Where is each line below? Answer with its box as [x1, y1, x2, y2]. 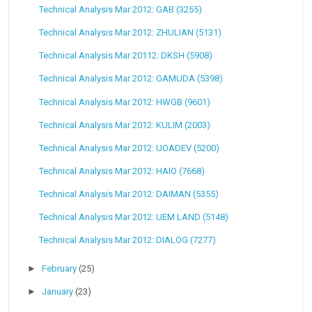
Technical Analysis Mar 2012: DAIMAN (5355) [38, 188, 219, 199]
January [42, 286, 76, 297]
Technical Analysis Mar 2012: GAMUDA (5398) [38, 73, 223, 84]
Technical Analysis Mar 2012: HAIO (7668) [38, 165, 205, 176]
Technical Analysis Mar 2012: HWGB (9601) [38, 96, 210, 107]
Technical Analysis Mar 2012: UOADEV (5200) [38, 142, 219, 153]
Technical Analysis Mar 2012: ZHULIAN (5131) [38, 27, 221, 38]
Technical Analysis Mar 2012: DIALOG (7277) [38, 234, 216, 245]
